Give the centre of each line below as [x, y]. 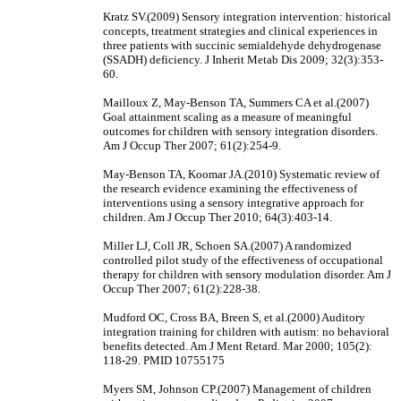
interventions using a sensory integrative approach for [233, 203]
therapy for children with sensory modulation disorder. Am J [247, 274]
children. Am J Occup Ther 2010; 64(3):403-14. [218, 217]
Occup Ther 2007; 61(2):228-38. [182, 289]
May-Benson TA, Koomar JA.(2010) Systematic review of [241, 174]
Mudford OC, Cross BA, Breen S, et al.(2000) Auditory [234, 317]
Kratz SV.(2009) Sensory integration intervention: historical [247, 17]
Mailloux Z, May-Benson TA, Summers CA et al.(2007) [236, 102]
